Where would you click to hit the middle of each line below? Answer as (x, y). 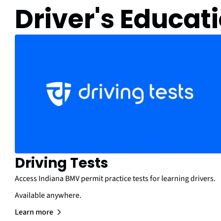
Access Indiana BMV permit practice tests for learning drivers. (115, 179)
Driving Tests (61, 163)
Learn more (34, 212)
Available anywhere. (48, 196)
